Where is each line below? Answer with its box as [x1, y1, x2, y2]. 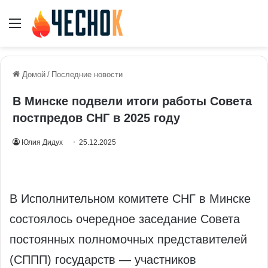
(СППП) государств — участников [10, 253, 196, 267]
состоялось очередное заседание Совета [10, 212, 240, 226]
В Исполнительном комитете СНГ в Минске [10, 192, 251, 206]
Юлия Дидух [22, 138, 63, 147]
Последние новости [51, 70, 123, 80]
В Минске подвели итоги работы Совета [13, 95, 252, 108]
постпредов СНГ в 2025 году [13, 111, 184, 125]
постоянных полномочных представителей [10, 233, 247, 246]
